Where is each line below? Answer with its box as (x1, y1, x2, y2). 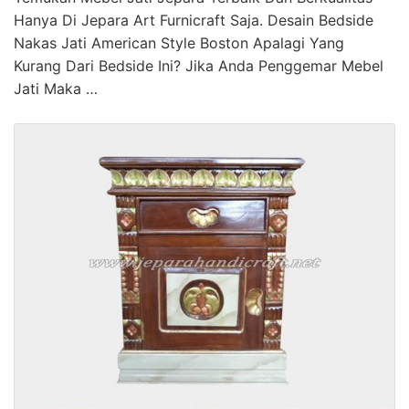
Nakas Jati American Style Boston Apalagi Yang (14, 33, 344, 52)
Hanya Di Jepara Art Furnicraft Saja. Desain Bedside (14, 10, 373, 29)
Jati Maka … (14, 79, 98, 98)
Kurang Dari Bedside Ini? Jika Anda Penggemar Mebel (14, 56, 383, 75)
